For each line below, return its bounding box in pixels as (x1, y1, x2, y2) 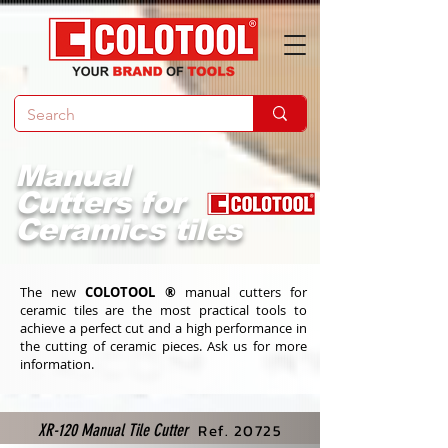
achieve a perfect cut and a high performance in (20, 319, 307, 337)
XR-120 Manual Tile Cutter (38, 420, 188, 440)
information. (20, 355, 94, 373)
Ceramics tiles (15, 213, 242, 246)
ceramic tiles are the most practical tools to (20, 301, 307, 319)
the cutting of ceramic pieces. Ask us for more (20, 337, 307, 355)
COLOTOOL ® (85, 283, 185, 301)
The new (20, 283, 86, 301)
